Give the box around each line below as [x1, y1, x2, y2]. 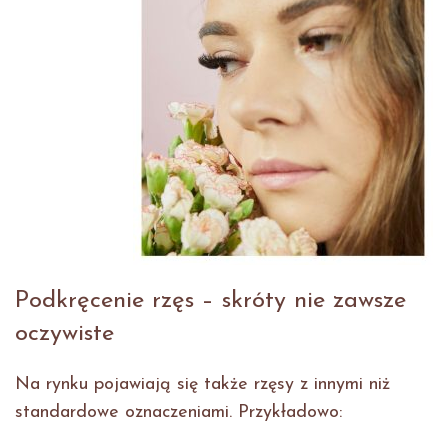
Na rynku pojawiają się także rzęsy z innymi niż [15, 375, 390, 395]
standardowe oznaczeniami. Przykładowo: [15, 403, 342, 423]
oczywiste [15, 322, 114, 347]
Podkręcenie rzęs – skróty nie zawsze [15, 289, 406, 314]
